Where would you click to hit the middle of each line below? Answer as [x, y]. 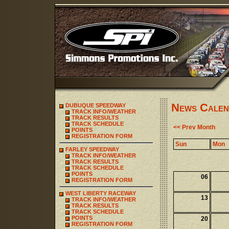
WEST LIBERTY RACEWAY [100, 193]
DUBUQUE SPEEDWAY [95, 105]
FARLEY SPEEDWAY [92, 149]
